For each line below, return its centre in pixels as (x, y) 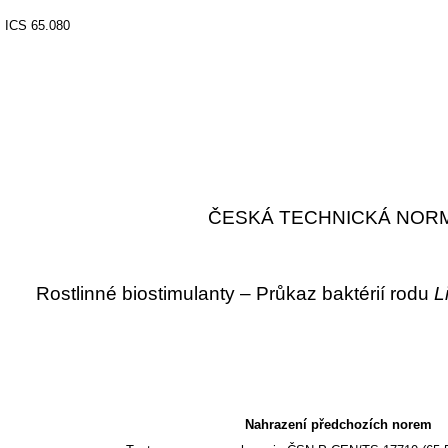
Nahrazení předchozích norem (338, 424)
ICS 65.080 (37, 25)
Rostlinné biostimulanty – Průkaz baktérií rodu (235, 293)
